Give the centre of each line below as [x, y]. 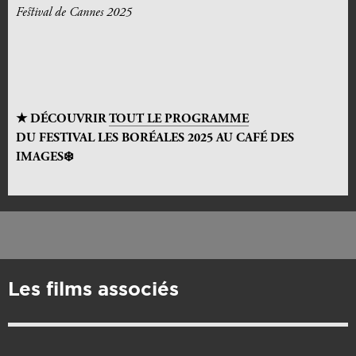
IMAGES [40, 158]
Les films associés [93, 289]
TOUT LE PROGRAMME [179, 120]
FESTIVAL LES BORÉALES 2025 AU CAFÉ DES [166, 139]
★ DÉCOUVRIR [62, 120]
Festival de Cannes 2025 [74, 13]
